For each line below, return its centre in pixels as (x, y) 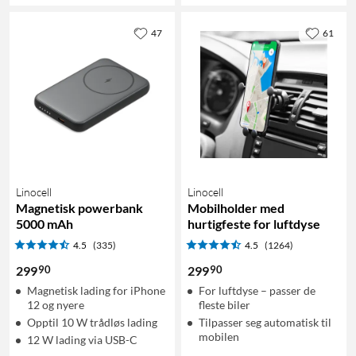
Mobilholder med (236, 207)
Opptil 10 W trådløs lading (92, 322)
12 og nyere (56, 304)
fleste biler (224, 304)
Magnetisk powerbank (79, 207)
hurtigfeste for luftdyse (254, 223)
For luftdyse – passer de (257, 290)
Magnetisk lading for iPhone (96, 290)
